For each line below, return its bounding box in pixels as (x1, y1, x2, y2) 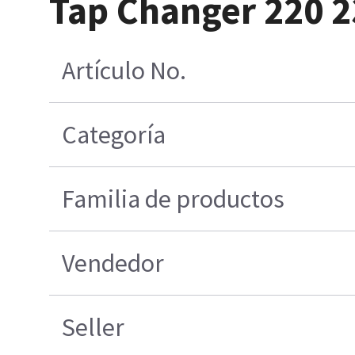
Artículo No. (61, 54, 186, 86)
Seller (61, 311, 124, 343)
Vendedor (61, 246, 164, 279)
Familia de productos (61, 182, 284, 215)
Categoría (61, 118, 166, 151)
